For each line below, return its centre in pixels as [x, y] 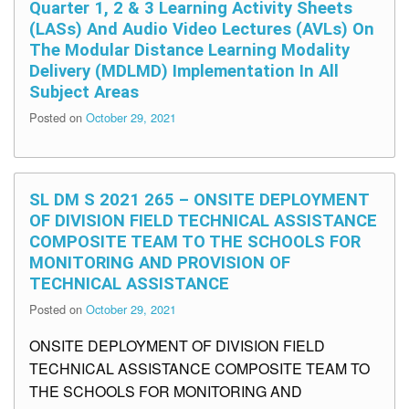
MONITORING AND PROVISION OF [160, 263]
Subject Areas [84, 92]
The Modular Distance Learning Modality [189, 50]
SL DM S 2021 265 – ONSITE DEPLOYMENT [199, 200]
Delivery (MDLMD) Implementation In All [184, 71]
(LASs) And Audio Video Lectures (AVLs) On [202, 29]
